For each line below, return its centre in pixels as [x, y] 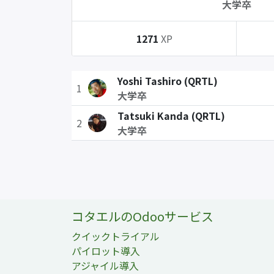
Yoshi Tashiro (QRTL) [167, 81]
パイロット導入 [106, 251]
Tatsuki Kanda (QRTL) [171, 116]
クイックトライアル [116, 236]
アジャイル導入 [105, 265]
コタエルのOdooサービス [143, 216]
